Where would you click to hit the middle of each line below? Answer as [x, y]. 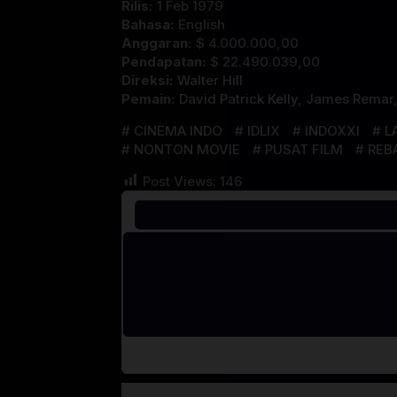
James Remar [350, 98]
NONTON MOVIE [187, 149]
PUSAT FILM [304, 149]
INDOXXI [332, 130]
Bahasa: [148, 24]
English [202, 24]
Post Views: [179, 181]
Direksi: [147, 80]
